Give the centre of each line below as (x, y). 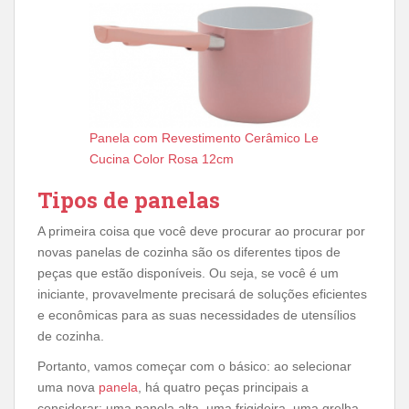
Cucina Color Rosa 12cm (161, 159)
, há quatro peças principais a (223, 387)
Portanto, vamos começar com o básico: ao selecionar (194, 366)
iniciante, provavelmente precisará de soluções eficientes (202, 294)
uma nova (68, 387)
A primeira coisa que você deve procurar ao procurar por (201, 231)
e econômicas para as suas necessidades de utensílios (197, 315)
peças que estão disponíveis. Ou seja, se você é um (188, 273)
